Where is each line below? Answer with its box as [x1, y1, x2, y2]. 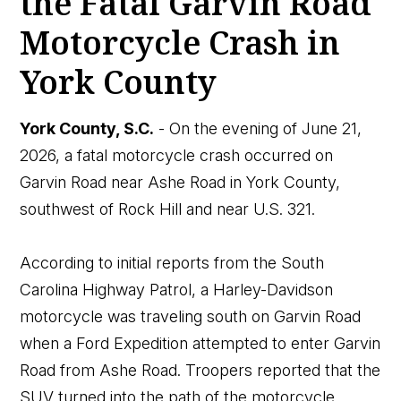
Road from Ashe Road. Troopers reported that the [20, 360, 381, 380]
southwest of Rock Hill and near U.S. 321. [20, 199, 316, 218]
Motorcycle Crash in [20, 20, 341, 64]
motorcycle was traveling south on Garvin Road [20, 306, 362, 326]
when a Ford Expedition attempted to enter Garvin [20, 333, 381, 353]
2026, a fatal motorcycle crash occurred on [20, 145, 334, 165]
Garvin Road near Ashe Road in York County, [20, 172, 341, 192]
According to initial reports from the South [20, 252, 325, 272]
